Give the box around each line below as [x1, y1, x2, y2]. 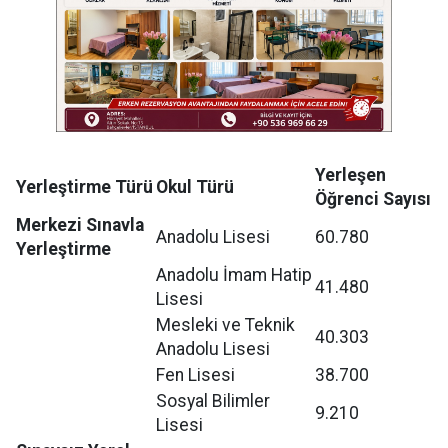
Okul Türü [156, 176, 234, 197]
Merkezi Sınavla [16, 214, 144, 235]
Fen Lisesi [156, 364, 235, 385]
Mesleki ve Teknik [156, 314, 295, 335]
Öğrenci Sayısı [315, 188, 431, 209]
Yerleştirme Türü [16, 176, 153, 197]
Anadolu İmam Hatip [156, 264, 312, 285]
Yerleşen [315, 164, 386, 185]
